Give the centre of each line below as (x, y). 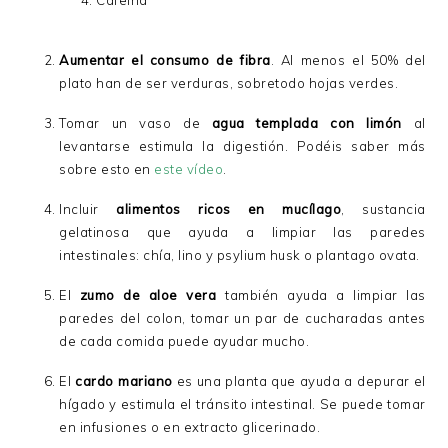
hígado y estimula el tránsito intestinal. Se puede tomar (242, 404)
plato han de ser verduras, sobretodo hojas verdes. (230, 83)
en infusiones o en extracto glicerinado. (191, 427)
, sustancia (383, 209)
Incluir (88, 209)
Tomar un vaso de (135, 123)
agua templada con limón (306, 123)
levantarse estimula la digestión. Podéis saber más (242, 146)
